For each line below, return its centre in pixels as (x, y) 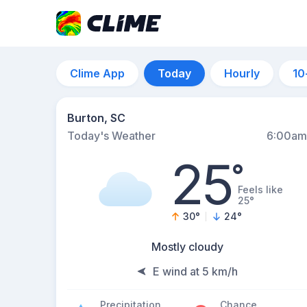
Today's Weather (111, 136)
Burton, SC (96, 118)
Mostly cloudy (187, 247)
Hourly (242, 73)
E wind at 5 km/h (195, 271)
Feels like (260, 189)
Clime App (97, 73)
